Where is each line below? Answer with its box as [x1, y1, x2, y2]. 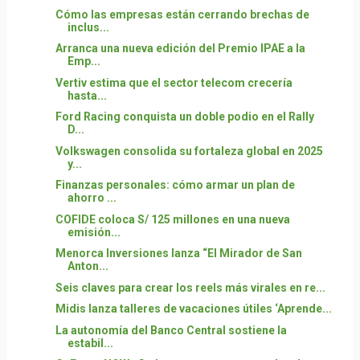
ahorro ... [67, 191, 117, 204]
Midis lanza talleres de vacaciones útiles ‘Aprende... [55, 302, 332, 315]
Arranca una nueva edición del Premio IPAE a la [55, 42, 305, 55]
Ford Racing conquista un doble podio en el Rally [55, 110, 314, 123]
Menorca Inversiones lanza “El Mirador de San [55, 247, 302, 260]
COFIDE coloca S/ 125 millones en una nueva [55, 212, 290, 226]
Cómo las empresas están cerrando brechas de [55, 7, 309, 21]
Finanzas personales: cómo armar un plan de [55, 178, 295, 191]
